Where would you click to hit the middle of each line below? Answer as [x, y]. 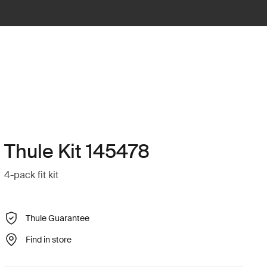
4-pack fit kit [31, 175]
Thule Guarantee [57, 218]
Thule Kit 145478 [77, 151]
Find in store [48, 239]
